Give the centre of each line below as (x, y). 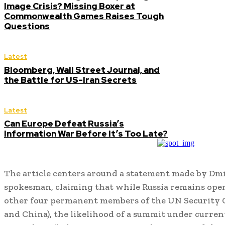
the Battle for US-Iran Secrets (70, 80)
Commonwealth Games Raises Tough (84, 16)
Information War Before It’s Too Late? (86, 134)
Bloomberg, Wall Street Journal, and (82, 70)
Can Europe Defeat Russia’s (64, 124)
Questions (27, 26)
